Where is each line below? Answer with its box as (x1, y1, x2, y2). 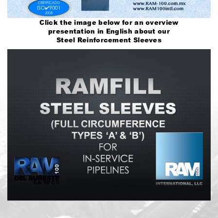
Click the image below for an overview (39, 18, 179, 27)
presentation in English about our (48, 26, 170, 36)
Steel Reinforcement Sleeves (56, 35, 162, 44)
